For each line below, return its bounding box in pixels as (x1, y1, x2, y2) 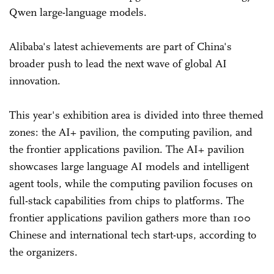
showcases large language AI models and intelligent (9, 159, 249, 173)
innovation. (9, 73, 61, 87)
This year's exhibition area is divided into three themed (9, 108, 264, 122)
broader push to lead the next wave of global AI (9, 56, 227, 70)
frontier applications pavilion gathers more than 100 (9, 210, 251, 224)
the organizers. (9, 245, 78, 259)
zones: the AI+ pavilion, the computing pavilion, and (9, 125, 253, 139)
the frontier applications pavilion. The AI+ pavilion (9, 142, 244, 156)
